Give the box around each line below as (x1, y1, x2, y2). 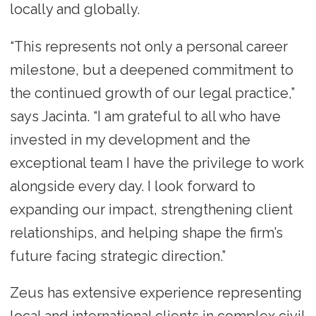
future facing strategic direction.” (9, 247, 226, 265)
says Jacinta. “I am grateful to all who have (9, 107, 281, 125)
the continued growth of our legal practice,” (9, 84, 295, 102)
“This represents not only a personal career (9, 37, 288, 55)
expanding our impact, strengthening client (9, 200, 293, 218)
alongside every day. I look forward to (9, 177, 255, 195)
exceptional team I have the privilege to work (9, 154, 304, 171)
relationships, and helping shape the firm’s (9, 224, 283, 241)
